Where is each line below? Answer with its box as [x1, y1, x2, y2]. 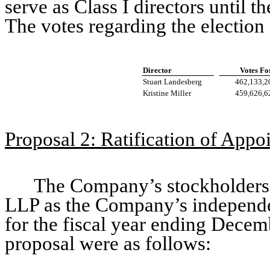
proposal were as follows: [5, 232, 211, 254]
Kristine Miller [143, 88, 192, 98]
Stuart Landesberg [143, 77, 202, 86]
